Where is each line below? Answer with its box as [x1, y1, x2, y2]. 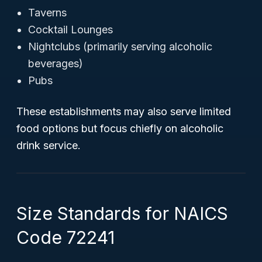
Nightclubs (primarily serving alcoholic [28, 40, 212, 53]
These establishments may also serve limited [16, 105, 231, 118]
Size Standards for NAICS [16, 203, 228, 224]
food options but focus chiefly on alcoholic [16, 122, 223, 135]
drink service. [16, 139, 81, 151]
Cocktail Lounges [28, 23, 113, 36]
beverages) [28, 57, 83, 70]
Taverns [28, 6, 67, 19]
